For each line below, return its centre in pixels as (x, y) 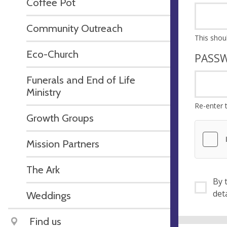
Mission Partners (63, 143)
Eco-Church (52, 54)
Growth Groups (60, 118)
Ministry (44, 92)
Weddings (49, 195)
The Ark (43, 169)
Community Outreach (74, 28)
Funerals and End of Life (81, 80)
